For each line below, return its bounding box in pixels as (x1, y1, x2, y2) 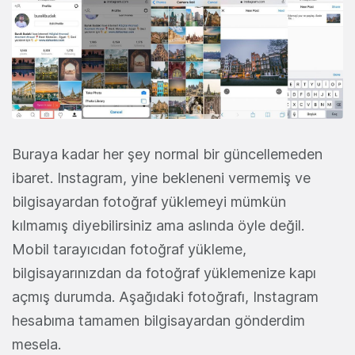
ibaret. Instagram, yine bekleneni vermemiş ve (12, 169, 311, 186)
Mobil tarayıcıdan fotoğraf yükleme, (12, 240, 246, 258)
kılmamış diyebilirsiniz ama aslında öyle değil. (12, 216, 304, 234)
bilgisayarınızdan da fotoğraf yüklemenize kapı (12, 264, 316, 281)
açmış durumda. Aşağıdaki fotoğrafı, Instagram (12, 288, 319, 305)
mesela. (12, 335, 61, 353)
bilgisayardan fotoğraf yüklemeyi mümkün (12, 193, 286, 210)
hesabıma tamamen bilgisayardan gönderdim (12, 311, 305, 329)
